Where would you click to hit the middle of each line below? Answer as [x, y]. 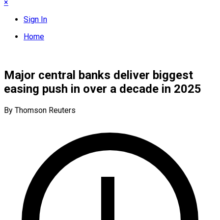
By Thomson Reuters [40, 110]
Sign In [35, 19]
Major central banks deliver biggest [98, 75]
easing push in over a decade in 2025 [103, 89]
